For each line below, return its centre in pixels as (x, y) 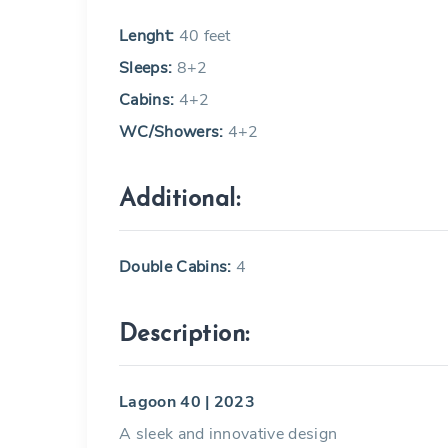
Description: (184, 335)
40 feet (202, 36)
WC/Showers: (171, 132)
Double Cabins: (177, 267)
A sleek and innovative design (228, 434)
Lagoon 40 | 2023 (187, 402)
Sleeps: (146, 68)
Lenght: (147, 36)
